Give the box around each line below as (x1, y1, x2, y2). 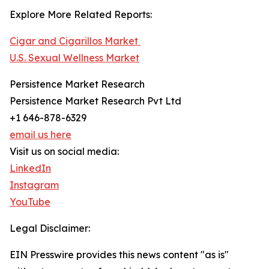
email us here (10, 128, 71, 141)
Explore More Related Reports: (10, 8, 152, 21)
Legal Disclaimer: (10, 222, 90, 235)
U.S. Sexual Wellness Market (10, 52, 139, 64)
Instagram (10, 179, 59, 192)
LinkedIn (10, 162, 51, 175)
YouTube (10, 196, 50, 208)
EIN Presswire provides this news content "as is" (10, 249, 229, 261)
